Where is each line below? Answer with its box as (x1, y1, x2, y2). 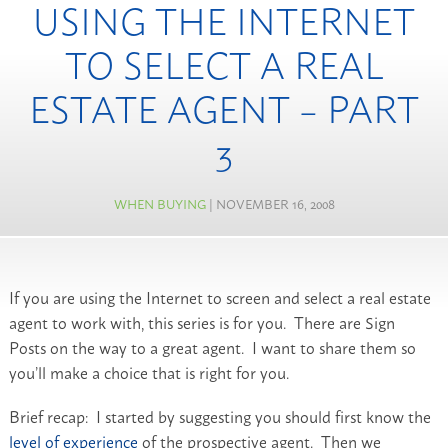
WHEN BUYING (113, 192, 206, 215)
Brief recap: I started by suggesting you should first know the (8, 403, 431, 430)
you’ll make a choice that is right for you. (8, 358, 289, 385)
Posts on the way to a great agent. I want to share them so (8, 333, 416, 360)
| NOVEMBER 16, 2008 (205, 192, 335, 215)
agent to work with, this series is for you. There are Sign (8, 308, 395, 335)
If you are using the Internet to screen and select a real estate (8, 283, 431, 310)
